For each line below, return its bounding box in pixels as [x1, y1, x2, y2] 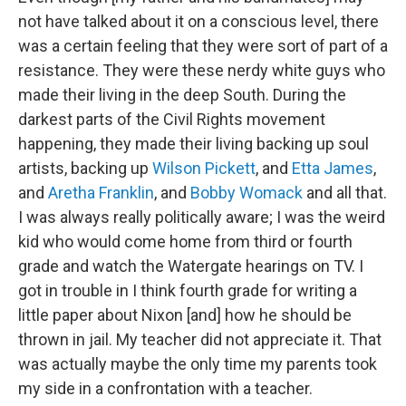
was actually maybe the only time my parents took [18, 354, 377, 373]
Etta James [292, 159, 373, 178]
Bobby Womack [190, 183, 303, 202]
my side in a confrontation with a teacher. [18, 379, 313, 398]
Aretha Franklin [48, 183, 154, 202]
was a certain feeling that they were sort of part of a [18, 36, 388, 55]
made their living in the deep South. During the [18, 85, 346, 104]
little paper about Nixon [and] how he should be [18, 305, 352, 324]
